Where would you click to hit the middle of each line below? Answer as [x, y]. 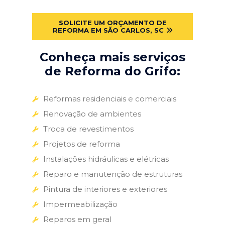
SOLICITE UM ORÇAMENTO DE [113, 22]
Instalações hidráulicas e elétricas [106, 159]
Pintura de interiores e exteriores [105, 189]
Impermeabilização [80, 204]
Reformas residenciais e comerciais [110, 98]
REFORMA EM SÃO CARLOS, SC [108, 30]
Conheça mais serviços [113, 57]
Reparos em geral [77, 219]
